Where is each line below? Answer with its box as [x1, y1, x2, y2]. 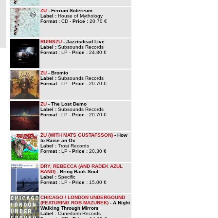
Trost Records [58, 143, 89, 148]
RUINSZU [40, 39, 62, 44]
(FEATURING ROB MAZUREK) [40, 200, 109, 205]
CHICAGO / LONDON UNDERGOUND [40, 195, 125, 200]
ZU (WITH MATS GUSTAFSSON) [40, 132, 113, 138]
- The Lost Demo [47, 101, 87, 107]
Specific [58, 174, 75, 180]
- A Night [109, 200, 130, 205]
